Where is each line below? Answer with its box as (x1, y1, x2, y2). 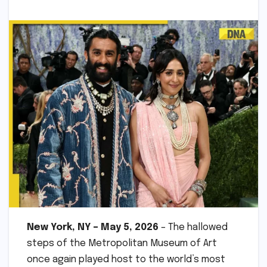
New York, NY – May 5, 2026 (27, 222, 159, 232)
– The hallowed (159, 222, 228, 232)
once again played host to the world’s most (27, 254, 225, 265)
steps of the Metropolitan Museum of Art (27, 238, 217, 249)
